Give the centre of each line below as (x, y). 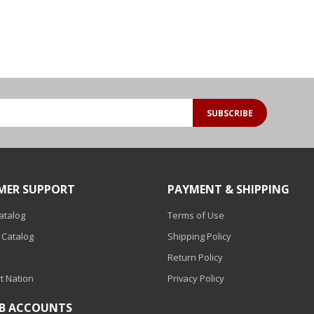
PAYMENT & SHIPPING (228, 189)
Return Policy (195, 257)
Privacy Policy (196, 278)
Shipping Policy (199, 236)
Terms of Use (196, 215)
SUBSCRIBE (230, 113)
